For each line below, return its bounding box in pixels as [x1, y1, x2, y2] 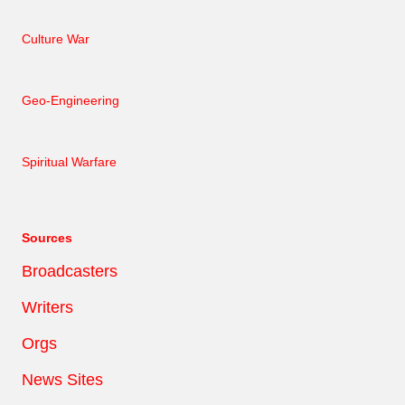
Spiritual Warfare [22, 154, 117, 169]
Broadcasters [22, 261, 118, 280]
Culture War [22, 31, 89, 46]
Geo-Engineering [22, 92, 119, 108]
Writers [22, 297, 73, 316]
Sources [22, 230, 72, 245]
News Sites [22, 370, 103, 389]
